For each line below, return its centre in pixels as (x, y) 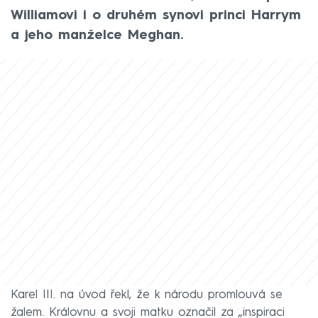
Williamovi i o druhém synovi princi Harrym (156, 15)
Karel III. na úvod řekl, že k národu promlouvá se (147, 295)
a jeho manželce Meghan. (97, 35)
